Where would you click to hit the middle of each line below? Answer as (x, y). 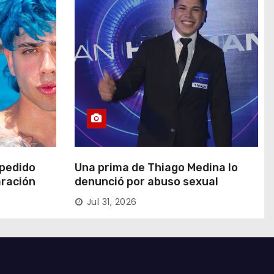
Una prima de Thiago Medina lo (156, 168)
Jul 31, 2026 (112, 202)
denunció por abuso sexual (146, 182)
